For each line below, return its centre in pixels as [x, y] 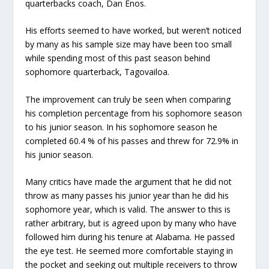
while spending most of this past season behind [118, 58]
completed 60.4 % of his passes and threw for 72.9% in [132, 141]
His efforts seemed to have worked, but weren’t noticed [134, 31]
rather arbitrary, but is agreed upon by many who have [131, 223]
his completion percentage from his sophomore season [134, 113]
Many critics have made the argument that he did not [129, 181]
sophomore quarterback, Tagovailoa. [98, 72]
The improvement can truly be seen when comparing [128, 99]
